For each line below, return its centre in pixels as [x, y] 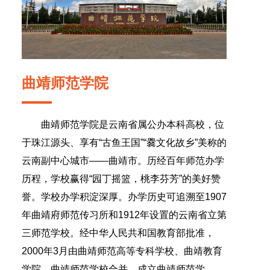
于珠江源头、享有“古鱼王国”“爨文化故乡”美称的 [124, 143]
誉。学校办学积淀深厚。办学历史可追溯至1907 [124, 197]
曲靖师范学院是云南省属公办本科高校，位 [133, 124]
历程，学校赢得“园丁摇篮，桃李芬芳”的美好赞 [121, 179]
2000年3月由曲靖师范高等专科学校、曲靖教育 [122, 251]
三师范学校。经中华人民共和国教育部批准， [118, 233]
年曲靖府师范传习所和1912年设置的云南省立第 [124, 215]
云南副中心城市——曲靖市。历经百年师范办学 [123, 161]
